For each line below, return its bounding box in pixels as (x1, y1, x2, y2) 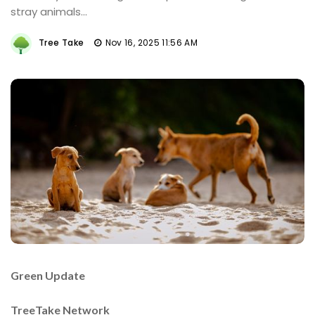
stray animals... (11, 4, 87, 19)
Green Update (11, 268, 85, 282)
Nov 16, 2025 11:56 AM (105, 37, 198, 49)
